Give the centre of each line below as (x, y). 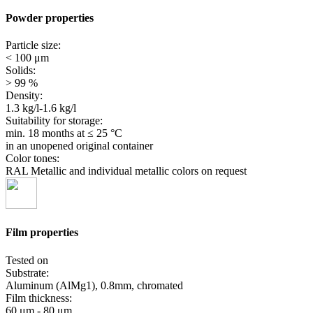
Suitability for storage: (54, 121)
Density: (24, 96)
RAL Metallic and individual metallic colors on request (126, 171)
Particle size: (33, 45)
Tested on (27, 260)
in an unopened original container (79, 146)
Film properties (42, 233)
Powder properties (50, 17)
